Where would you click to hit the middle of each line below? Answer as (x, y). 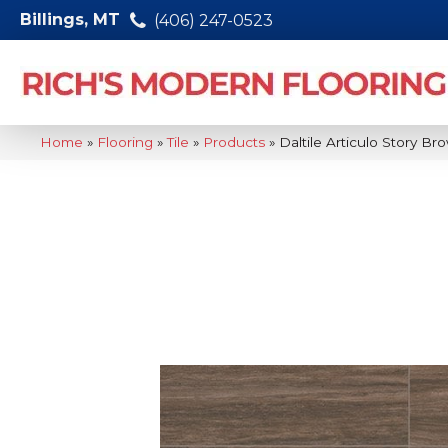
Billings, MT (70, 19)
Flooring (125, 142)
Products (234, 142)
